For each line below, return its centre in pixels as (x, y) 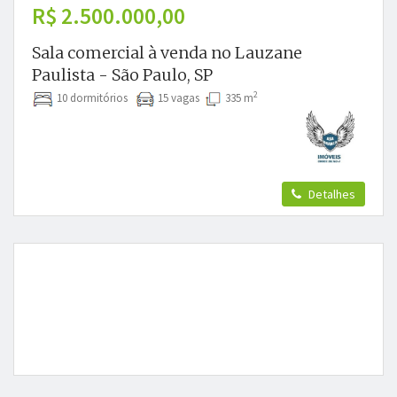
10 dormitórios (95, 98)
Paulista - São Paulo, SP (122, 75)
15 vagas (180, 98)
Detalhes (331, 195)
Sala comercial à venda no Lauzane (167, 53)
